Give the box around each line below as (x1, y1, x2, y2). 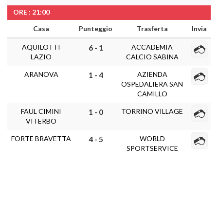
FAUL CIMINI (21, 107, 61, 115)
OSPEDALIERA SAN (121, 80, 183, 88)
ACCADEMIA (131, 43, 173, 51)
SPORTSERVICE (126, 144, 178, 152)
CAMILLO (137, 90, 167, 98)
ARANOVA (24, 70, 58, 78)
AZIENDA (137, 70, 167, 78)
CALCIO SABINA (126, 53, 179, 61)
